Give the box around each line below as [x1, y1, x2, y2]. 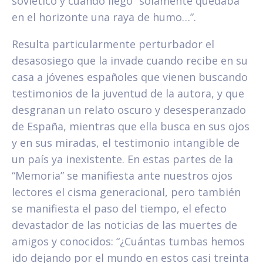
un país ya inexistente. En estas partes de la [12, 152, 233, 167]
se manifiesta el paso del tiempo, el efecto [12, 201, 227, 216]
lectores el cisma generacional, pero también [12, 185, 241, 200]
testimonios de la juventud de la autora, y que [12, 86, 244, 101]
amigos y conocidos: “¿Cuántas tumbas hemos [12, 234, 245, 249]
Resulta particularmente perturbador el [12, 37, 214, 52]
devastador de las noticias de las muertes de [12, 218, 237, 232]
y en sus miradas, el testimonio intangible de [12, 136, 240, 150]
